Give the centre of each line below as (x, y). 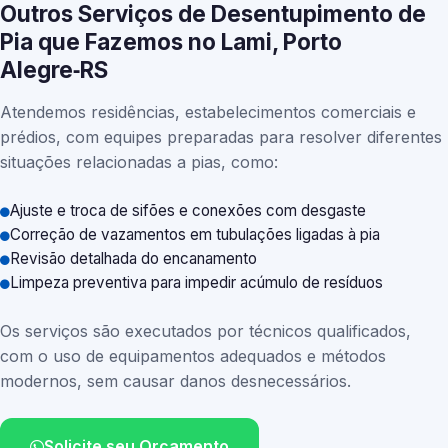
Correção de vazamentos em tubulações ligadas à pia (195, 234)
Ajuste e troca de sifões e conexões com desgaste (188, 210)
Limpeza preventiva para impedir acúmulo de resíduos (196, 282)
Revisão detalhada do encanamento (133, 258)
